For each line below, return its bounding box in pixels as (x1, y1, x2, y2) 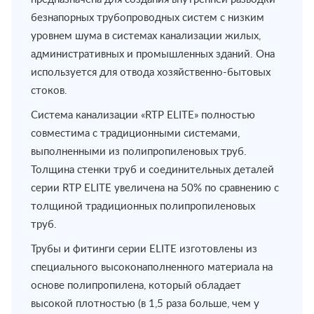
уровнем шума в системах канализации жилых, (31, 31, 261, 42)
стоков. (31, 86, 67, 97)
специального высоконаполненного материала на (31, 262, 273, 273)
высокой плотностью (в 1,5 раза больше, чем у (31, 299, 259, 310)
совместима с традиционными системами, (31, 128, 240, 139)
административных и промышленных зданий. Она (31, 49, 275, 60)
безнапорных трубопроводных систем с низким (31, 13, 264, 24)
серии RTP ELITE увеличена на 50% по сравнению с (31, 183, 279, 194)
